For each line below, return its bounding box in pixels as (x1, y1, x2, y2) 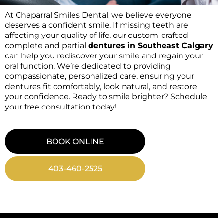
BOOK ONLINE (46, 136, 104, 146)
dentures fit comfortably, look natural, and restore (5, 82, 197, 91)
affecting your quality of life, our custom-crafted (5, 31, 188, 40)
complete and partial (5, 41, 88, 51)
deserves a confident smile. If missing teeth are (5, 20, 188, 30)
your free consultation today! (5, 102, 117, 112)
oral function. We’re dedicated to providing (5, 61, 171, 71)
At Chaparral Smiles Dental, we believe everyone (5, 10, 192, 20)
